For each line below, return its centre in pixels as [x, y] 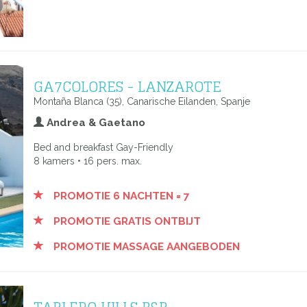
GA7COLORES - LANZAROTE [127, 86]
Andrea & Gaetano [95, 123]
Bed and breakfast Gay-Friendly [103, 147]
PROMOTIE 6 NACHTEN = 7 [120, 196]
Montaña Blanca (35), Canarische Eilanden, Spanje [142, 101]
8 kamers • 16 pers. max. [88, 161]
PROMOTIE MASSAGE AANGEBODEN [145, 247]
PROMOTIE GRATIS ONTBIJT [126, 221]
